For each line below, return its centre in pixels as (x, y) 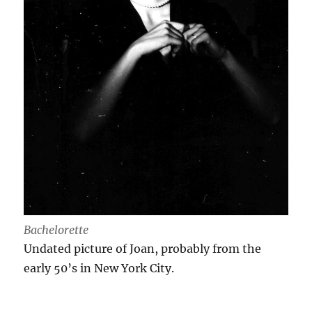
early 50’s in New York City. (99, 268)
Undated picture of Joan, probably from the (143, 249)
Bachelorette (56, 230)
